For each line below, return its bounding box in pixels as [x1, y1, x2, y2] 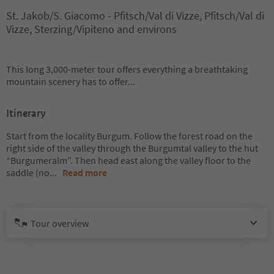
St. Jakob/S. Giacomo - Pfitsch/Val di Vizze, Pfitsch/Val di [6, 9, 264, 23]
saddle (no [6, 166, 50, 179]
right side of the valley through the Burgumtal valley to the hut [6, 142, 258, 154]
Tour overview [31, 217, 89, 229]
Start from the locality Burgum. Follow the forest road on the [6, 130, 253, 142]
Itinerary [6, 107, 46, 120]
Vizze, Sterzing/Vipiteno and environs [6, 22, 177, 36]
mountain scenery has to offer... [6, 75, 135, 87]
